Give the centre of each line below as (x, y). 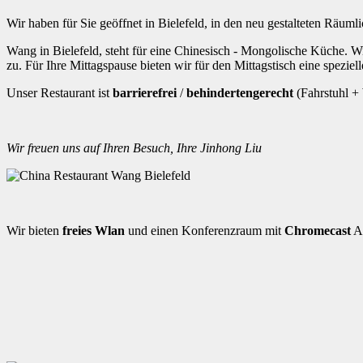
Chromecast (318, 230)
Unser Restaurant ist (60, 92)
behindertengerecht (240, 92)
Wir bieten (34, 230)
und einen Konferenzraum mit (205, 230)
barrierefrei (145, 92)
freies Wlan (94, 230)
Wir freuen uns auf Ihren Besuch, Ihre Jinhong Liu (134, 147)
